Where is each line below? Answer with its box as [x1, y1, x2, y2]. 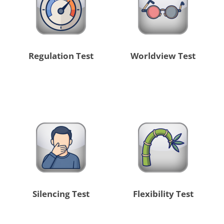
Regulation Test [28, 50, 93, 62]
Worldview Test [130, 50, 196, 62]
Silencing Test [32, 188, 89, 200]
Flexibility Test [132, 188, 193, 200]
